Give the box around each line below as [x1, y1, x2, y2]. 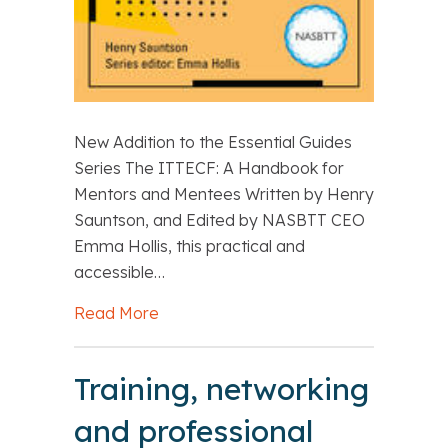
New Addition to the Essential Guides [74, 132, 352, 153]
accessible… [74, 262, 165, 283]
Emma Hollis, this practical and [74, 236, 305, 257]
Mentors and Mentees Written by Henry [74, 184, 374, 205]
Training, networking [74, 370, 369, 409]
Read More [74, 303, 159, 324]
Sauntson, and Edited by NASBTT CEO [74, 210, 365, 231]
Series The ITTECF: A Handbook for [74, 158, 344, 179]
